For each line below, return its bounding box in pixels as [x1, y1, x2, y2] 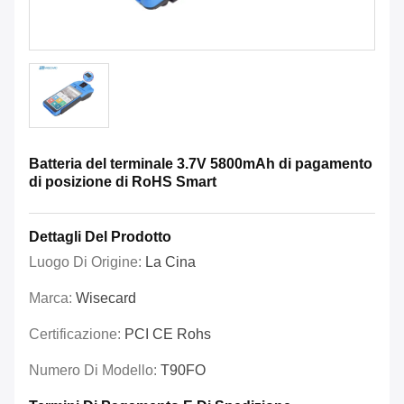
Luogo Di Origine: [29, 254, 145, 271]
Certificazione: [29, 326, 124, 343]
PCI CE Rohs [124, 326, 211, 343]
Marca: [29, 290, 76, 307]
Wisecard [76, 290, 136, 307]
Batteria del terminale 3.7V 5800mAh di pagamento [29, 156, 372, 172]
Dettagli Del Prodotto [29, 229, 171, 245]
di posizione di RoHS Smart [29, 174, 216, 190]
